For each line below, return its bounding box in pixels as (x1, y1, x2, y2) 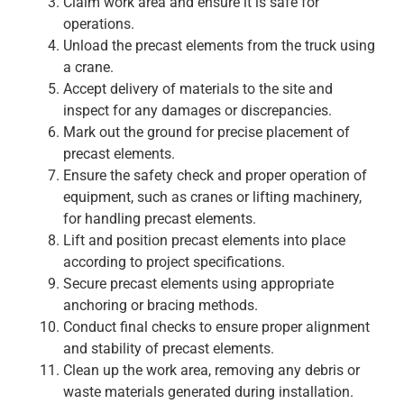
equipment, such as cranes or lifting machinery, (63, 188, 362, 207)
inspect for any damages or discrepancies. (63, 102, 332, 120)
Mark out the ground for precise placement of (63, 124, 350, 142)
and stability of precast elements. (63, 340, 274, 358)
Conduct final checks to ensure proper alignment (63, 318, 370, 336)
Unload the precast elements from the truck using (63, 37, 375, 55)
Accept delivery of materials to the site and (63, 80, 333, 98)
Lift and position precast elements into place (63, 232, 345, 250)
